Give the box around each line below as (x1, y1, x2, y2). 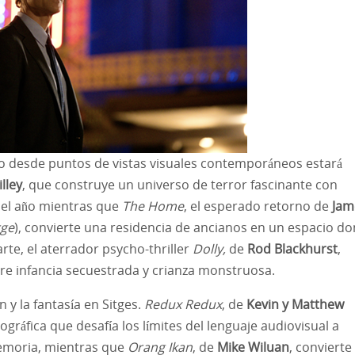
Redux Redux (144, 295, 222, 313)
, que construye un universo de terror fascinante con (22, 175, 338, 193)
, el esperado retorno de (184, 197, 332, 215)
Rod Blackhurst (247, 239, 338, 258)
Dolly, (193, 239, 226, 258)
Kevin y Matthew (246, 295, 344, 313)
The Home (122, 197, 184, 215)
